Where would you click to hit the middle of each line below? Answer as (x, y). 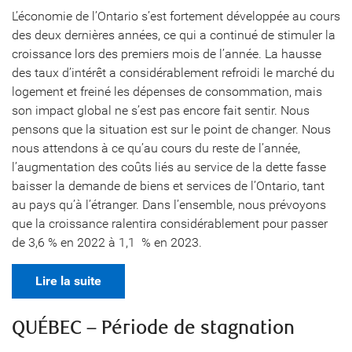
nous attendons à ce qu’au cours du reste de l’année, (156, 148)
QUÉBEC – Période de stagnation (153, 328)
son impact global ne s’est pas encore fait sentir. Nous (161, 110)
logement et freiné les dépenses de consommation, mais (167, 92)
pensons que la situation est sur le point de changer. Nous (171, 129)
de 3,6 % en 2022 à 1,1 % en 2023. (107, 242)
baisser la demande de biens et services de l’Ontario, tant (168, 186)
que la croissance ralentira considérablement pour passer (170, 224)
